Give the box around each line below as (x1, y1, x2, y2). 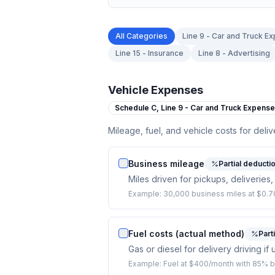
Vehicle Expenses (108, 83, 203, 96)
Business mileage (128, 158, 204, 169)
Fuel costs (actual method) (128, 228, 244, 239)
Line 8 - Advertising (198, 48, 270, 58)
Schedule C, (115, 103, 161, 112)
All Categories (115, 31, 168, 41)
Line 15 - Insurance (115, 48, 184, 58)
